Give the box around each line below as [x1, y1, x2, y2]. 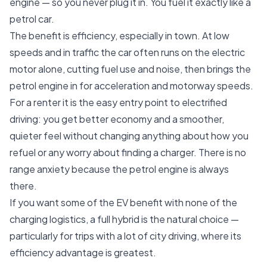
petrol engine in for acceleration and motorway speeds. [10, 79, 253, 92]
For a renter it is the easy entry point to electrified [10, 96, 227, 108]
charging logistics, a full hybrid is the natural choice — [10, 213, 239, 225]
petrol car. [10, 13, 54, 25]
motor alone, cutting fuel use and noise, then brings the [10, 63, 251, 75]
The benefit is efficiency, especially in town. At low [10, 29, 229, 42]
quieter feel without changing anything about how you [10, 129, 249, 142]
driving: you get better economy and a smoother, [10, 113, 224, 125]
